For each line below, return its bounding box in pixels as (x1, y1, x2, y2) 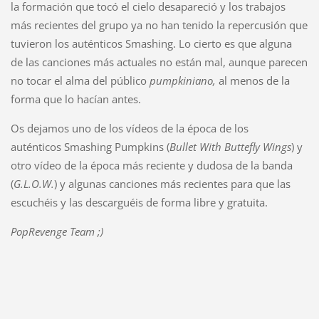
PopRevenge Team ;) (10, 224, 103, 239)
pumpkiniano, (149, 73, 219, 88)
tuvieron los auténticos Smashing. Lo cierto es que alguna (10, 36, 292, 51)
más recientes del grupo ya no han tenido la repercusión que (10, 18, 308, 33)
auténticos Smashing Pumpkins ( (10, 140, 169, 155)
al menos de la (218, 73, 290, 88)
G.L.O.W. (13, 177, 54, 192)
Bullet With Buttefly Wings (169, 140, 291, 155)
